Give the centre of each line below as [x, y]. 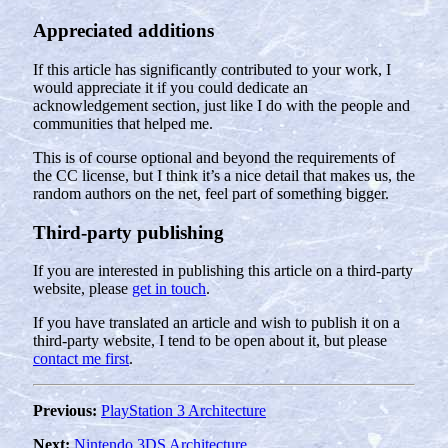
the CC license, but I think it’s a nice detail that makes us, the [224, 175]
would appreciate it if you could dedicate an [170, 87]
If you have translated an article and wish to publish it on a [216, 323]
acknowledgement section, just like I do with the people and [221, 105]
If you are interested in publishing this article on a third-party [223, 271]
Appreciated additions [123, 31]
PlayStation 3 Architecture [183, 411]
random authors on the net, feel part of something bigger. [211, 193]
